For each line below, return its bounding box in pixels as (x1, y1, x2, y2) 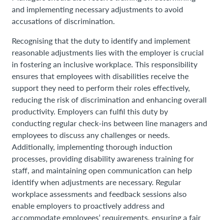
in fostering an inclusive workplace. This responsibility (12, 58, 197, 69)
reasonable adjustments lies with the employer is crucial (12, 47, 204, 57)
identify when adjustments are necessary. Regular (12, 176, 181, 187)
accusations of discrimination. (12, 15, 115, 26)
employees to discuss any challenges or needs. (12, 129, 170, 140)
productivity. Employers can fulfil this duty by (12, 106, 168, 116)
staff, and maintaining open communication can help (12, 165, 192, 175)
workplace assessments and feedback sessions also (12, 188, 187, 199)
